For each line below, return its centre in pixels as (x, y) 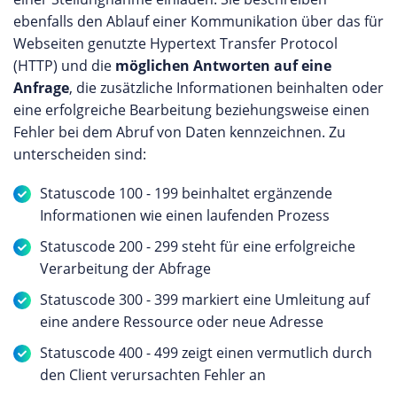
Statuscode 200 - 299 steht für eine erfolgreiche (198, 246)
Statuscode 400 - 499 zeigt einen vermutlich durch (206, 353)
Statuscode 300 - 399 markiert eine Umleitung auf (205, 300)
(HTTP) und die (64, 66)
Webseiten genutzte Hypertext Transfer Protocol (175, 43)
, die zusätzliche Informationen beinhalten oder (226, 88)
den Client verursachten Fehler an (153, 375)
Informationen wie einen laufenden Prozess (185, 215)
